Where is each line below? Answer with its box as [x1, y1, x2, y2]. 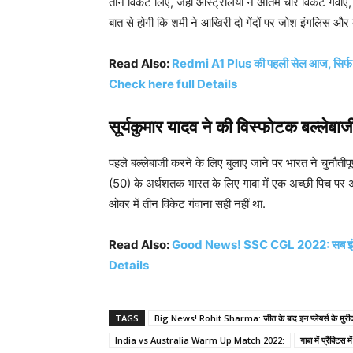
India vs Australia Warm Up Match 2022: [115, 333, 284, 346]
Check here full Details [109, 76, 237, 91]
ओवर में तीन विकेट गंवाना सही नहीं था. [109, 195, 266, 211]
